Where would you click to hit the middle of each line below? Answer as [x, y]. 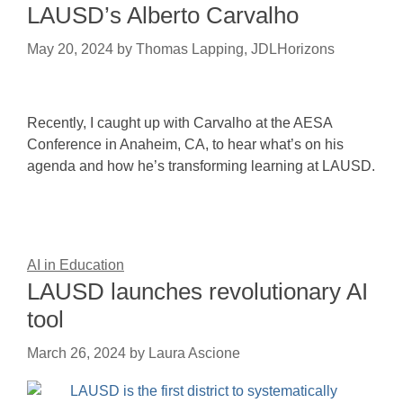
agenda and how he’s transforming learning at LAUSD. [201, 166]
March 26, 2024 [76, 353]
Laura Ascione [194, 353]
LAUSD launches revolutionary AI [197, 291]
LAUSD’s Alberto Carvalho [163, 15]
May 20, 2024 [70, 49]
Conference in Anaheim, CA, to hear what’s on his [185, 144]
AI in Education [76, 265]
